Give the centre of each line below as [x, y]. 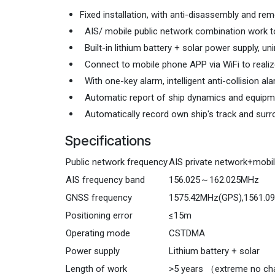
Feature [89, 67]
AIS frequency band [106, 253]
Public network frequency [117, 235]
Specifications [108, 213]
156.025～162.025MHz [214, 253]
